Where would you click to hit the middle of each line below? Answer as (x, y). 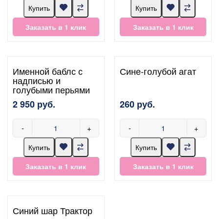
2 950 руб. (34, 104)
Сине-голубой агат (158, 71)
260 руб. (138, 104)
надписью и (37, 80)
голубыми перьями (51, 89)
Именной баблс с (48, 71)
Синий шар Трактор (53, 210)
